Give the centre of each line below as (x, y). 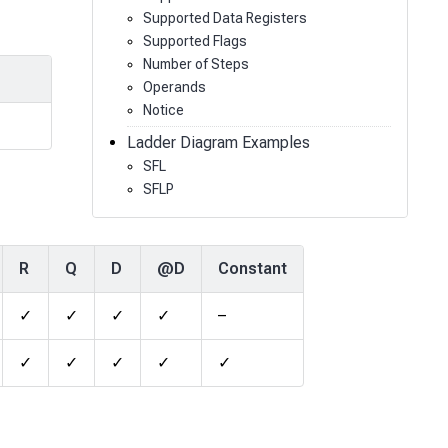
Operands (174, 86)
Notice (163, 109)
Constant (252, 269)
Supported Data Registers (224, 17)
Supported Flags (194, 40)
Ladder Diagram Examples (218, 142)
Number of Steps (195, 63)
